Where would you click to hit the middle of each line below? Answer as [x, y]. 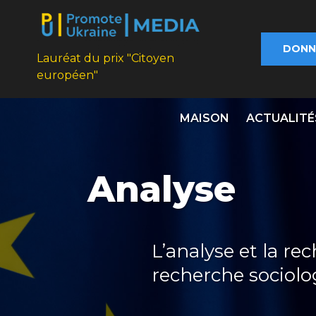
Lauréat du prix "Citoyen [105, 59]
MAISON [204, 119]
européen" [67, 75]
